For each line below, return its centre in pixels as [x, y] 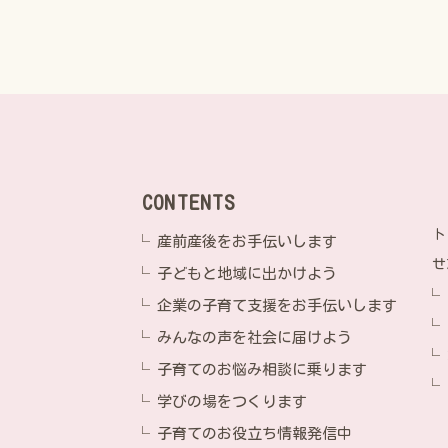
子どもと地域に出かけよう [247, 273]
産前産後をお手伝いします [247, 241]
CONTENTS [188, 201]
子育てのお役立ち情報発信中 [254, 433]
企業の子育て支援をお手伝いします [277, 305]
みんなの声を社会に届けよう [255, 337]
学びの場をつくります [231, 401]
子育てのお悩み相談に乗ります [261, 369]
